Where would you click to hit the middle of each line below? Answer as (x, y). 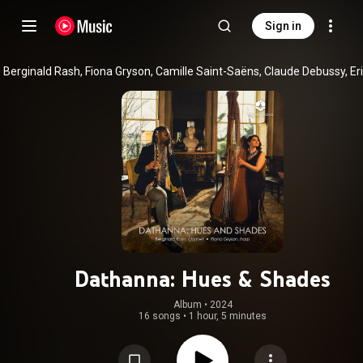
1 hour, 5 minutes (228, 316)
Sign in (283, 26)
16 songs (160, 316)
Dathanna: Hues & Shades (203, 279)
